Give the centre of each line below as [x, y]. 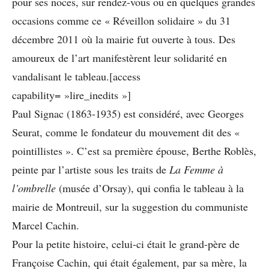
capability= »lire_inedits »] [71, 95]
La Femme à [196, 169]
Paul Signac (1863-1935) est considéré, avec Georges [128, 113]
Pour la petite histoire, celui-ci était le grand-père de [126, 243]
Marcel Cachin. [46, 225]
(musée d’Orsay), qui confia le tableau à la [151, 188]
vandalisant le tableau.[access [76, 76]
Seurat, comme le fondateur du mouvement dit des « [126, 132]
